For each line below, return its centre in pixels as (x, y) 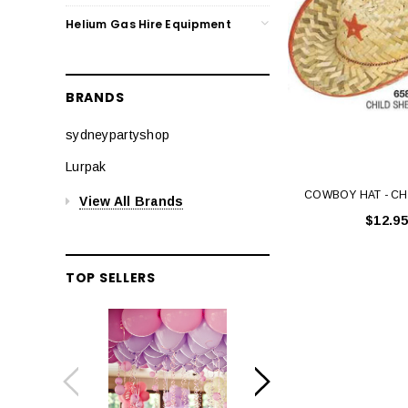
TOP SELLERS (111, 277)
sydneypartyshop (118, 134)
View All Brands (132, 201)
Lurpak (86, 166)
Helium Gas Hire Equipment (148, 24)
